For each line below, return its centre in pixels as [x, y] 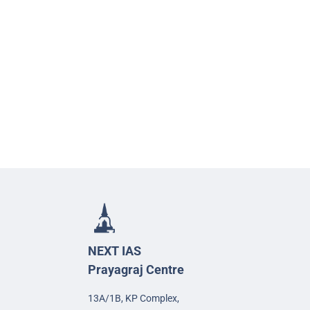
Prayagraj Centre [136, 269]
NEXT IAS [115, 250]
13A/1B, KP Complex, [134, 298]
